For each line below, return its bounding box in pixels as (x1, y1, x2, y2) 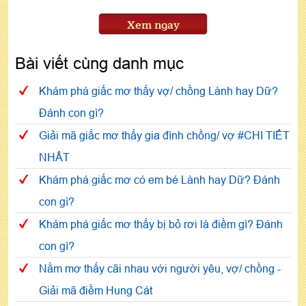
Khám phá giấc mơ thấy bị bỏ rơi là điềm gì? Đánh (39, 218, 283, 231)
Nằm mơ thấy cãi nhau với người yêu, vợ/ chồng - (39, 262, 281, 275)
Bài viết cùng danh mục (15, 55, 184, 74)
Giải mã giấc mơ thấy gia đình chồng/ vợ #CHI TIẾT (39, 129, 290, 142)
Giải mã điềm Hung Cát (39, 284, 152, 297)
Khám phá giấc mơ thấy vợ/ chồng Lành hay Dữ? (39, 85, 278, 98)
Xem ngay (126, 16, 180, 35)
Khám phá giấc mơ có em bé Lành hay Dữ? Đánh (39, 173, 280, 186)
